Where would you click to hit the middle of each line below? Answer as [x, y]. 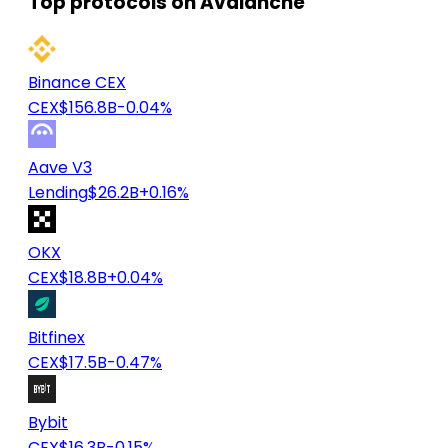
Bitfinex [56, 338]
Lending [58, 193]
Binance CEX [77, 83]
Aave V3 [60, 168]
